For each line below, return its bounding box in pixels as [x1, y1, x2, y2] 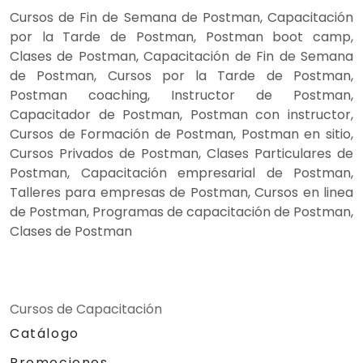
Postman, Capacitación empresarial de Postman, [10, 163, 353, 182]
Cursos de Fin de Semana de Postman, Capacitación [10, 7, 353, 27]
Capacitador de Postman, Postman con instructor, [10, 105, 353, 124]
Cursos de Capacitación [10, 299, 162, 318]
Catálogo [10, 323, 79, 343]
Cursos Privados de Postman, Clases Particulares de [10, 143, 353, 163]
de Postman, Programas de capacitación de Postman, [10, 202, 353, 221]
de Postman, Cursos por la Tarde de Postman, [10, 66, 353, 85]
